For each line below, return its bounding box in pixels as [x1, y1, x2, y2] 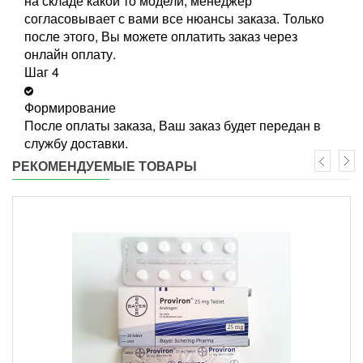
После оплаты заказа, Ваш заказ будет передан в [24, 115, 321, 135]
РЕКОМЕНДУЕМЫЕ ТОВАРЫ [12, 156, 197, 175]
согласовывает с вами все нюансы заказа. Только [24, 8, 324, 28]
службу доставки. [24, 133, 128, 152]
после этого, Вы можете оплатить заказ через [24, 26, 297, 45]
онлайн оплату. [24, 44, 116, 63]
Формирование [24, 97, 116, 117]
